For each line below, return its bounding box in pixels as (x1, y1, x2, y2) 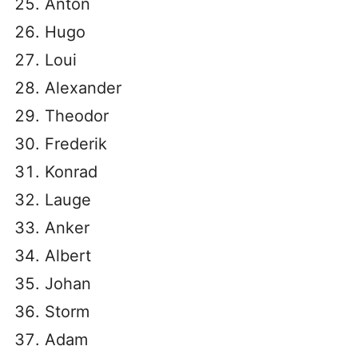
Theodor (45, 106, 109, 125)
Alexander (45, 78, 121, 97)
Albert (45, 246, 91, 265)
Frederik (45, 134, 107, 153)
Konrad (45, 162, 97, 181)
